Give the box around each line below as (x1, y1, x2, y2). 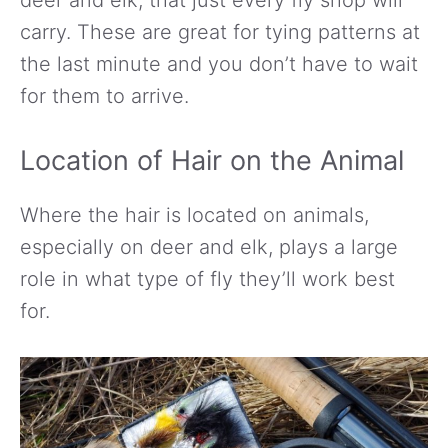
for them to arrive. (20, 83, 189, 108)
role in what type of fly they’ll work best (20, 266, 395, 291)
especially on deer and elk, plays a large (20, 234, 398, 259)
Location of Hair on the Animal (20, 143, 404, 177)
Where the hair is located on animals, (20, 202, 369, 227)
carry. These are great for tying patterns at (20, 19, 420, 44)
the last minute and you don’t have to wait (20, 51, 418, 76)
